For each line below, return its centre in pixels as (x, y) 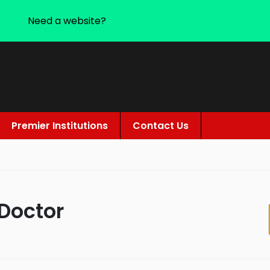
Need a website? (67, 21)
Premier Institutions (60, 126)
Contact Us (161, 126)
